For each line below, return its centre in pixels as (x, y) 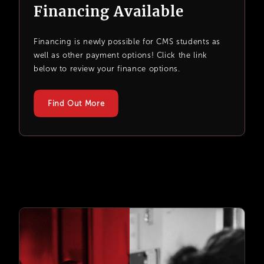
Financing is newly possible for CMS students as (127, 42)
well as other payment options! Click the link (121, 55)
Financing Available (109, 12)
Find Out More (76, 104)
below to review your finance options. (107, 69)
